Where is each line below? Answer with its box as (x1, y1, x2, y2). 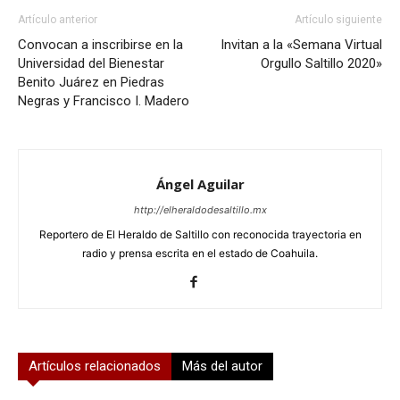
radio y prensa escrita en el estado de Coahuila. (82, 246, 318, 260)
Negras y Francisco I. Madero (18, 92, 189, 109)
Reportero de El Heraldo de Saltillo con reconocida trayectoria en (38, 227, 362, 241)
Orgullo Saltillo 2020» (261, 54, 382, 71)
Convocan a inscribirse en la (18, 36, 183, 53)
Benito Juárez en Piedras (18, 73, 164, 90)
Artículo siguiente (295, 12, 382, 26)
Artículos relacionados (29, 357, 161, 374)
